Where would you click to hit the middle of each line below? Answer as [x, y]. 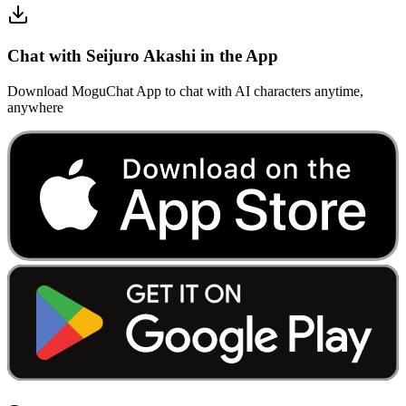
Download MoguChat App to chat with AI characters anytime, [185, 91]
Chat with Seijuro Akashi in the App [143, 56]
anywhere [35, 107]
